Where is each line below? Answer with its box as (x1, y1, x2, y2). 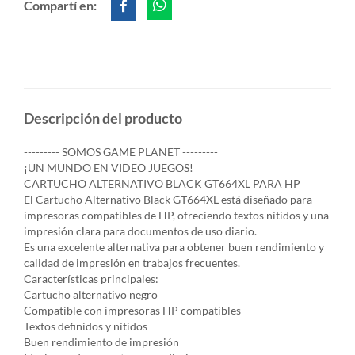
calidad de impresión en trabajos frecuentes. (24, 256, 240, 269)
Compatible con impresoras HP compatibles (24, 303, 241, 317)
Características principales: (24, 272, 158, 285)
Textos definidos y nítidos (24, 319, 147, 333)
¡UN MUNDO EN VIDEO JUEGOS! (24, 161, 193, 174)
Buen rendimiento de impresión (24, 335, 179, 349)
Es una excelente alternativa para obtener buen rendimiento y (24, 240, 324, 254)
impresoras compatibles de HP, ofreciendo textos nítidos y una (24, 208, 329, 222)
